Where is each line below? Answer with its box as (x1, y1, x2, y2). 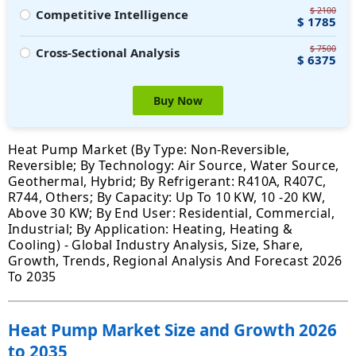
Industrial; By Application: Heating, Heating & (8, 220, 293, 238)
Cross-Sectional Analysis (35, 44, 180, 61)
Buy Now (153, 93, 203, 109)
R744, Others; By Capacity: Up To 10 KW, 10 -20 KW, (8, 188, 325, 207)
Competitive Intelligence (35, 6, 188, 23)
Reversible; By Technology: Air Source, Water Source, (8, 157, 339, 175)
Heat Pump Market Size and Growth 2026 (8, 319, 337, 342)
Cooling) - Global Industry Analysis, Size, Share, (8, 236, 304, 254)
